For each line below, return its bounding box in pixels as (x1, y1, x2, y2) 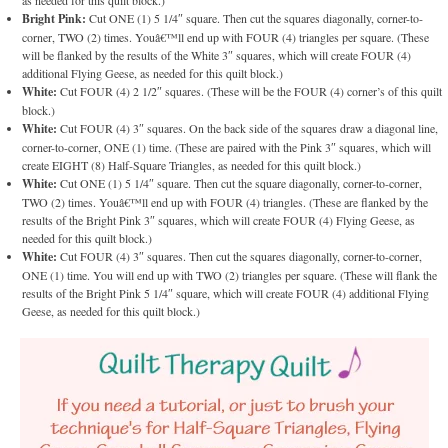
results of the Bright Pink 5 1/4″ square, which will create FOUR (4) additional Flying (22, 284, 430, 301)
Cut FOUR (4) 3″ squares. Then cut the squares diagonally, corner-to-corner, (57, 247, 423, 264)
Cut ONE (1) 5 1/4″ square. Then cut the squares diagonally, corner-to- (86, 9, 424, 26)
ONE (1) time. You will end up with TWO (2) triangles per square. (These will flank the (22, 266, 438, 283)
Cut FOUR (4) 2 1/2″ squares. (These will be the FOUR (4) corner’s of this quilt (57, 82, 443, 99)
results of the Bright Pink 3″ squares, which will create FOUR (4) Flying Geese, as (22, 211, 416, 228)
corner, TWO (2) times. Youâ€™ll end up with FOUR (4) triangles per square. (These (22, 28, 430, 45)
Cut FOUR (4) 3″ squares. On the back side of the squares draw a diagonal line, (57, 119, 439, 136)
